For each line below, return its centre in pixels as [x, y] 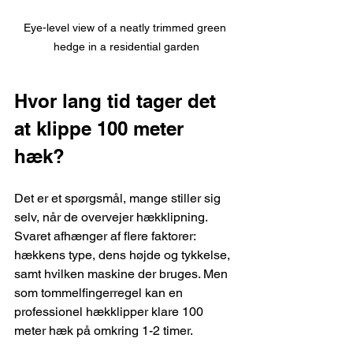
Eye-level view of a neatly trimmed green [126, 28]
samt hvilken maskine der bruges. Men [123, 274]
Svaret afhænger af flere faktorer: [106, 236]
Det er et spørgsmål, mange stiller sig [119, 199]
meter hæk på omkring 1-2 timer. [104, 331]
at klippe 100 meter [102, 129]
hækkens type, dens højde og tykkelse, [124, 255]
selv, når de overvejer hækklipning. [112, 217]
